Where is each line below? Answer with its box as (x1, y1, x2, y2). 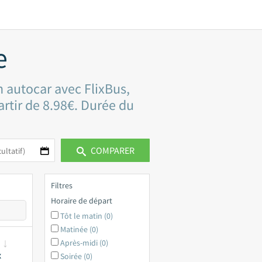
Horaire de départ (51, 195, 112, 206)
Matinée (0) (60, 224, 98, 235)
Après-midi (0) (60, 237, 108, 248)
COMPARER (88, 144, 135, 156)
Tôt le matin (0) (60, 211, 113, 221)
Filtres (51, 180, 73, 191)
